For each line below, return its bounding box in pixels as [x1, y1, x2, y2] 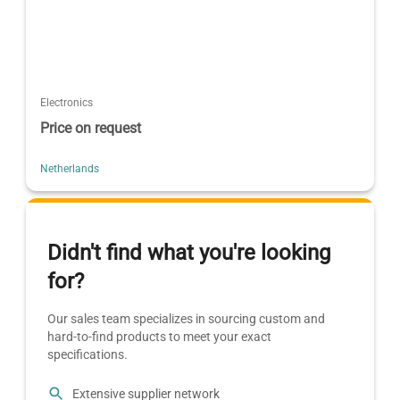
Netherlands [40, 162, 100, 175]
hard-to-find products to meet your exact [47, 329, 272, 345]
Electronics [40, 96, 94, 109]
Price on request [40, 119, 142, 137]
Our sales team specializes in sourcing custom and [47, 312, 326, 327]
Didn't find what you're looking [47, 240, 331, 266]
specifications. [47, 347, 129, 362]
